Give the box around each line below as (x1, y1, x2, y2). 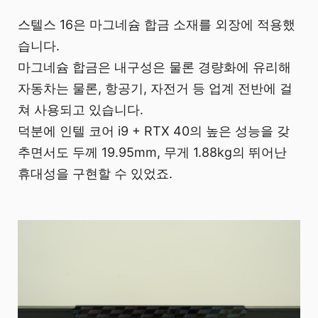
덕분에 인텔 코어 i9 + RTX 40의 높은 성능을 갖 (18, 123, 290, 138)
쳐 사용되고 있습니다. (18, 102, 143, 117)
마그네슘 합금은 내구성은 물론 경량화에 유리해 (18, 59, 291, 75)
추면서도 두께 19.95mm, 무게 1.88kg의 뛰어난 (18, 144, 287, 160)
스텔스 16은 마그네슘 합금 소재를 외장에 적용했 (18, 16, 295, 32)
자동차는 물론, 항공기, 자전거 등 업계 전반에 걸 (18, 80, 292, 96)
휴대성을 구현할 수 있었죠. (18, 165, 172, 181)
